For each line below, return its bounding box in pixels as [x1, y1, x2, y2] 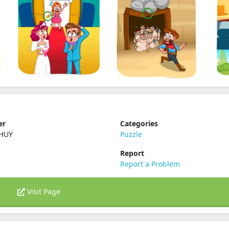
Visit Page [25, 187, 60, 196]
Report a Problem [120, 159, 180, 169]
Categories [120, 119, 158, 128]
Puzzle [120, 129, 142, 139]
